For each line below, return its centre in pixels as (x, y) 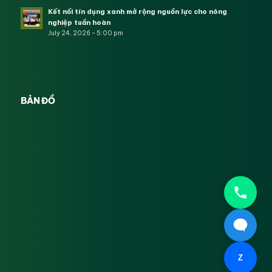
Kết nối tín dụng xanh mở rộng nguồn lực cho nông (137, 11)
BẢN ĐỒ (38, 101)
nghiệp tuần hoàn (79, 22)
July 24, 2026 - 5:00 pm (85, 33)
